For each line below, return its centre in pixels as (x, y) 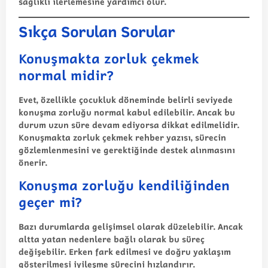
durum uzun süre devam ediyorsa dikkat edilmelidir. (129, 124)
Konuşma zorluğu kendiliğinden (124, 185)
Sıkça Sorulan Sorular (97, 31)
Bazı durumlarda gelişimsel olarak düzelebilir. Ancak (131, 226)
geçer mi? (50, 202)
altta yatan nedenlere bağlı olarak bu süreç (112, 239)
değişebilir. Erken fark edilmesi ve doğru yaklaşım (125, 251)
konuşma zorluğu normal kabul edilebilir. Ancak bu (127, 112)
